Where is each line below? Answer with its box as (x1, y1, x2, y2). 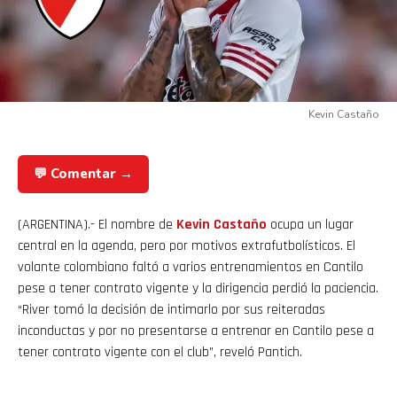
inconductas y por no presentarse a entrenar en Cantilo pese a (18, 322, 374, 341)
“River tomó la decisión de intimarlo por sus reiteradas (18, 300, 325, 320)
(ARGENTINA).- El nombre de (18, 215, 176, 235)
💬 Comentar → (34, 165, 133, 183)
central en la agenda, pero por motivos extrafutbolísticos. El (18, 237, 355, 256)
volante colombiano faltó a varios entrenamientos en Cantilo (18, 258, 363, 277)
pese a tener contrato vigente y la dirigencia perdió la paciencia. (18, 279, 378, 299)
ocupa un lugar (267, 215, 354, 235)
